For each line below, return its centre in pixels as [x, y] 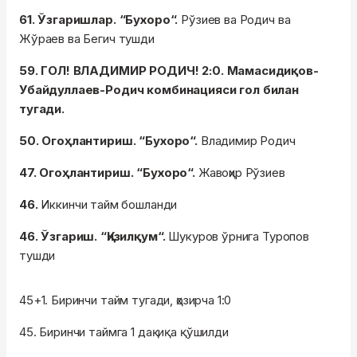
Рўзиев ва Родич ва [236, 20]
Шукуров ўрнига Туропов [239, 237]
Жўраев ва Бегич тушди [87, 39]
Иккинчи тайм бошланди [109, 205]
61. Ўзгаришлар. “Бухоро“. [100, 20]
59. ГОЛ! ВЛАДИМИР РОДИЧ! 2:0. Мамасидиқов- [169, 71]
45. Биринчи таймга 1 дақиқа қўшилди [124, 332]
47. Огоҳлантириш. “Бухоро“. [109, 173]
